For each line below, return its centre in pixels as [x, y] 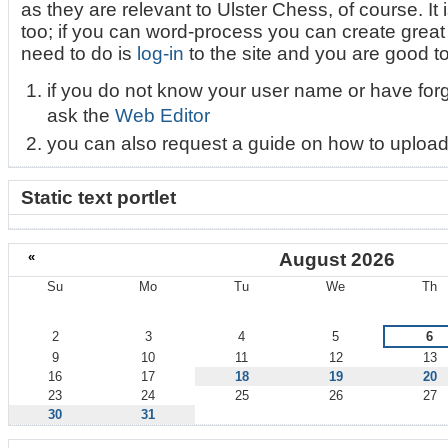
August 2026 [337, 260]
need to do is [79, 53]
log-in [161, 53]
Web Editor [162, 115]
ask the [80, 115]
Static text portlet [99, 197]
